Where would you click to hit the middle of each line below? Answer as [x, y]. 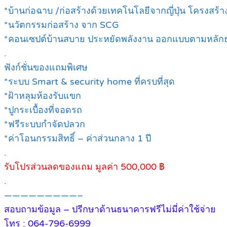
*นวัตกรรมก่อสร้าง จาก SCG [62, 25]
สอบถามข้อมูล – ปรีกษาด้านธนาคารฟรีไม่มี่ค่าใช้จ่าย [110, 210]
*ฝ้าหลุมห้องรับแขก [43, 96]
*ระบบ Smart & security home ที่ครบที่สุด [89, 82]
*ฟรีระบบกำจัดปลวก [45, 124]
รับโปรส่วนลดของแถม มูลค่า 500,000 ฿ [84, 167]
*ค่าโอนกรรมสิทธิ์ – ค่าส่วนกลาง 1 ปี [78, 139]
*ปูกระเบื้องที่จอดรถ [43, 110]
